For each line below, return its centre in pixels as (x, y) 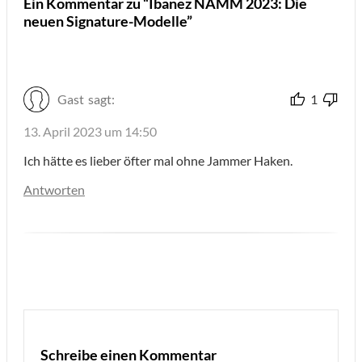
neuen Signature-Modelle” (108, 21)
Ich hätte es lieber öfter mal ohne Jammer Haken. (158, 161)
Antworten (54, 190)
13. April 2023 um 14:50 (90, 132)
